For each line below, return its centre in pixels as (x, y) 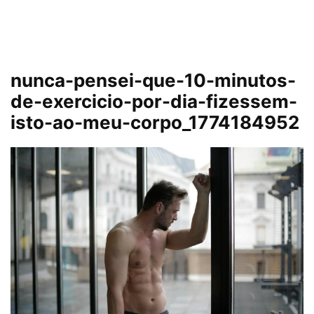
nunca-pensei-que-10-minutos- (153, 80)
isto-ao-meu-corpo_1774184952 (155, 122)
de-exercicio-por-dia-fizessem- (154, 101)
